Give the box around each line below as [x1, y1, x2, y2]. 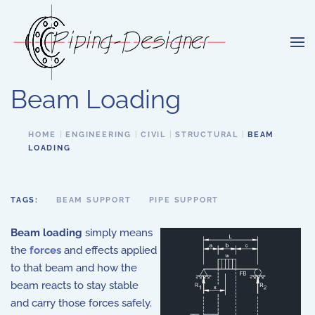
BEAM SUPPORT [56, 195, 131, 205]
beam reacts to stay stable [11, 279, 139, 292]
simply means [82, 226, 153, 239]
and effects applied [61, 244, 157, 257]
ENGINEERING [65, 130, 132, 139]
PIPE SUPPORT [148, 195, 219, 205]
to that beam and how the [11, 262, 137, 274]
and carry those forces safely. [11, 297, 155, 309]
